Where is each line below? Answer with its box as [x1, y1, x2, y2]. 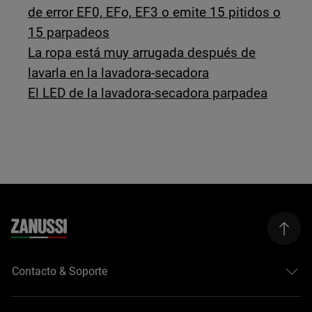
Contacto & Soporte [12, 264, 108, 278]
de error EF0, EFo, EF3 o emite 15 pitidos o [28, 4, 281, 20]
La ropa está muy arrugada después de [28, 45, 256, 61]
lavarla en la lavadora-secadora [28, 65, 210, 81]
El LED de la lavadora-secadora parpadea [28, 85, 268, 101]
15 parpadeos [28, 24, 110, 40]
